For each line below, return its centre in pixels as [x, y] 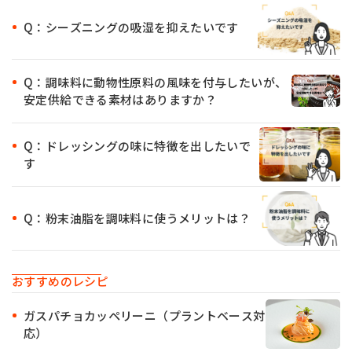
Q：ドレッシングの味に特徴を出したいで [137, 145]
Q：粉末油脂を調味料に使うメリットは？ [137, 218]
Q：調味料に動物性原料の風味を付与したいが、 [156, 82]
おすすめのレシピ [60, 280]
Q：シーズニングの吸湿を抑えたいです [131, 27]
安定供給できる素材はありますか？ [120, 99]
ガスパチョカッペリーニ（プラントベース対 [145, 315]
